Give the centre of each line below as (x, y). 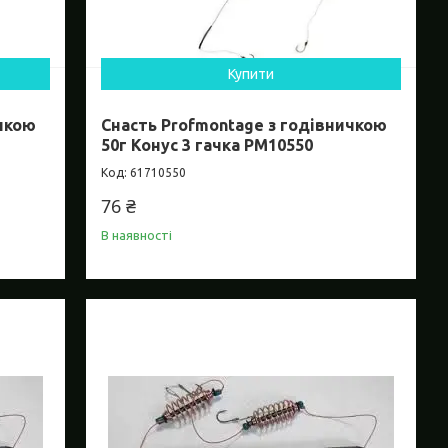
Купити (251, 73)
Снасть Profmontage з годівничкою (244, 124)
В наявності (137, 234)
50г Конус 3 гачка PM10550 (207, 144)
